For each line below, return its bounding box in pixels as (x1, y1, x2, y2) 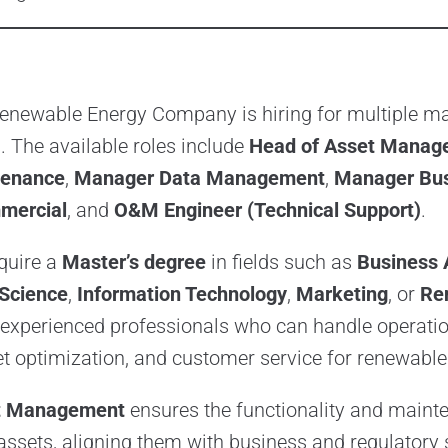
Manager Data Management (73, 166, 325, 191)
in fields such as (205, 250, 357, 275)
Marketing (295, 282, 388, 307)
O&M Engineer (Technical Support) (113, 198, 421, 223)
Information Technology (76, 282, 287, 307)
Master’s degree (61, 250, 206, 275)
